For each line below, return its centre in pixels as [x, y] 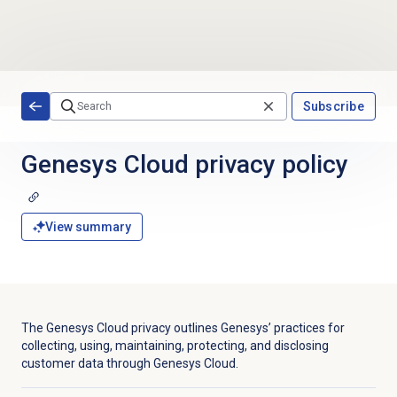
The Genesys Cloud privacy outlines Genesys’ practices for [183, 328]
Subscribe [334, 106]
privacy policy [268, 164]
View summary [88, 227]
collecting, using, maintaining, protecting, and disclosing [175, 346]
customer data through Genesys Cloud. [131, 364]
